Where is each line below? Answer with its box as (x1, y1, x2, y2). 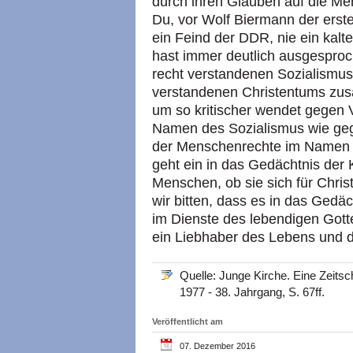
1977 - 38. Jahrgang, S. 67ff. (180, 285, 325, 299)
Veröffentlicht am (152, 317, 223, 326)
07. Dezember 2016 (180, 341, 255, 351)
